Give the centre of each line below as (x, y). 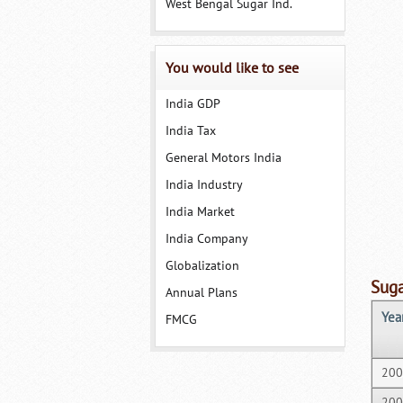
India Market (200, 212)
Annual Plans (201, 293)
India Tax (190, 131)
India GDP (193, 104)
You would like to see (232, 68)
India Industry (204, 185)
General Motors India (223, 158)
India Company (206, 239)
